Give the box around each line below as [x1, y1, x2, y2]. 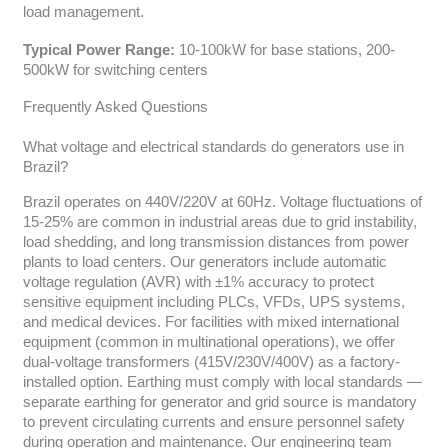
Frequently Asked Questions [22, 99, 208, 116]
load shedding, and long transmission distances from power [22, 234, 409, 251]
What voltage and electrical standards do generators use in [22, 139, 404, 156]
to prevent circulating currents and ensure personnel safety [22, 414, 405, 431]
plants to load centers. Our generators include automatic [22, 254, 387, 271]
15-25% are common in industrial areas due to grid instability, [22, 214, 417, 231]
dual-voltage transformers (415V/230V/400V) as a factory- [22, 354, 400, 371]
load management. [22, 4, 144, 21]
